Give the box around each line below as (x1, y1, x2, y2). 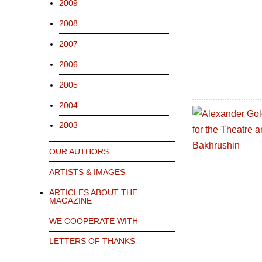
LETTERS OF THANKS (49, 236, 135, 246)
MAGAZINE (49, 196, 92, 206)
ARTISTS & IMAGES (49, 167, 125, 177)
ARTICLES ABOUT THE (49, 188, 137, 198)
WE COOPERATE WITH (49, 216, 138, 226)
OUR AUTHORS (49, 147, 109, 157)
